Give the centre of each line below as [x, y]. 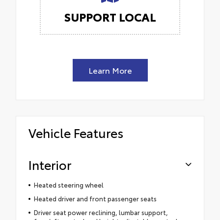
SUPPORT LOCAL [110, 17]
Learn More [110, 70]
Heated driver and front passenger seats [95, 199]
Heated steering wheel [69, 185]
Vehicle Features [76, 133]
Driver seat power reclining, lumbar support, [101, 212]
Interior [50, 165]
